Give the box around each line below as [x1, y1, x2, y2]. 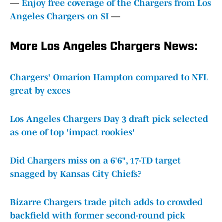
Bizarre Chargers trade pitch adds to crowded [10, 197, 203, 208]
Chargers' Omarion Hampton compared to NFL [10, 72, 208, 83]
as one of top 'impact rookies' [10, 127, 135, 138]
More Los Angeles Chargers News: [10, 41, 197, 54]
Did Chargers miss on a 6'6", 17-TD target [10, 156, 181, 166]
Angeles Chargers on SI [10, 11, 109, 22]
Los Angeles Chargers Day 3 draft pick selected [10, 114, 208, 124]
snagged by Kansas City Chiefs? [10, 169, 141, 179]
